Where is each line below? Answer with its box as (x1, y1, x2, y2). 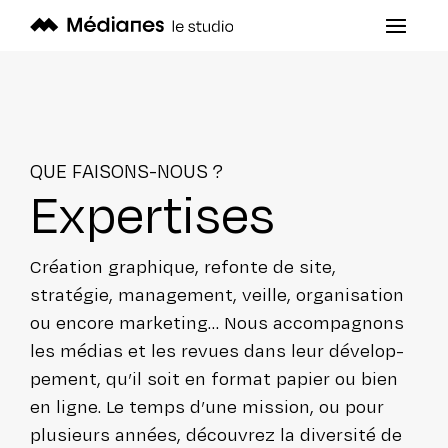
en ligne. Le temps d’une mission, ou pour (30, 393, 384, 419)
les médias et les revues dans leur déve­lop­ (30, 337, 404, 363)
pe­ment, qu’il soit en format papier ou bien (30, 365, 398, 391)
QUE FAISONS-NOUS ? (30, 157, 223, 184)
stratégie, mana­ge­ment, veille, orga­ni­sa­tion (30, 281, 404, 307)
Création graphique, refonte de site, (30, 253, 336, 279)
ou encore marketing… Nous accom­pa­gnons (30, 309, 404, 335)
